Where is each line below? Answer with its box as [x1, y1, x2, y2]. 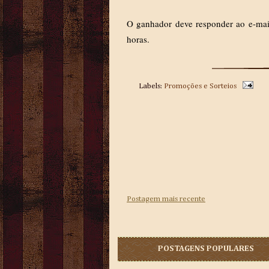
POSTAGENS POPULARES [157, 244, 254, 253]
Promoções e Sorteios [164, 82, 237, 90]
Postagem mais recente [127, 195, 205, 203]
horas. [127, 33, 150, 45]
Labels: [139, 82, 164, 90]
